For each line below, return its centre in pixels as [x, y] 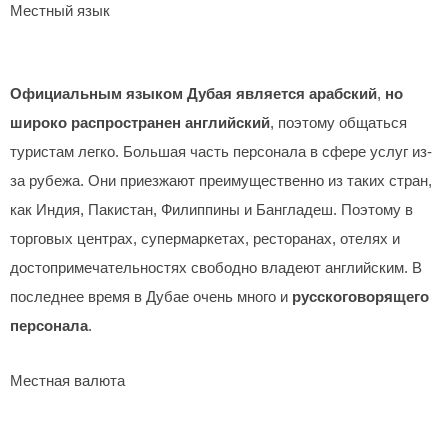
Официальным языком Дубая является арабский [193, 94]
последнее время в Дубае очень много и [151, 297]
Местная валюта [67, 380]
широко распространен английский [140, 123]
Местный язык [60, 10]
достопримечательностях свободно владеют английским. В [216, 268]
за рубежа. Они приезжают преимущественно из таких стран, [221, 181]
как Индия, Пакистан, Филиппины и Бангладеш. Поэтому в [211, 210]
